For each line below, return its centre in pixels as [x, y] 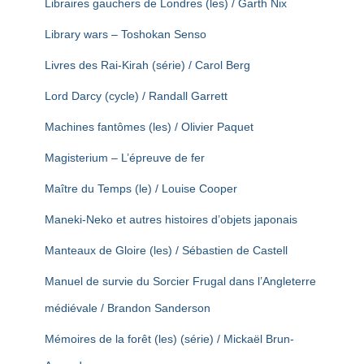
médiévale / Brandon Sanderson [128, 308]
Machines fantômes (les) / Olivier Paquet [149, 127]
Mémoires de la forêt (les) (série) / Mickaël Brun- [169, 339]
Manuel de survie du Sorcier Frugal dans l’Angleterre [180, 281]
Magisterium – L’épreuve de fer [125, 158]
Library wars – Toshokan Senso [126, 34]
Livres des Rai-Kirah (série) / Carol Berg [147, 65]
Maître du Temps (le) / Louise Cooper [141, 188]
